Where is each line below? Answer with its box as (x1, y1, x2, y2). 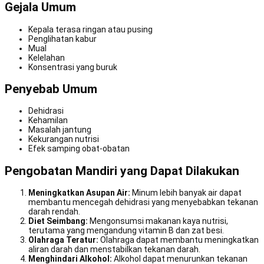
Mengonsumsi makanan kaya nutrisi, (88, 216, 228, 226)
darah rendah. (28, 207, 80, 217)
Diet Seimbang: (28, 216, 88, 226)
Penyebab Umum (5, 81, 97, 96)
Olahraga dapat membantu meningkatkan (98, 235, 259, 245)
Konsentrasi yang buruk (28, 62, 117, 72)
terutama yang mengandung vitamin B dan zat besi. (28, 226, 224, 236)
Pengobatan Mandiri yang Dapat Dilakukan (5, 163, 239, 178)
